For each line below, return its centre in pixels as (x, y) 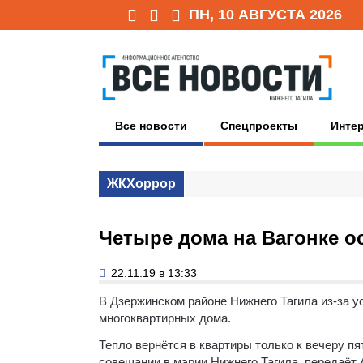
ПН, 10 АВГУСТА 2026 (265, 15)
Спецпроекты (259, 125)
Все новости (151, 125)
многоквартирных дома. (165, 318)
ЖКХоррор (141, 183)
